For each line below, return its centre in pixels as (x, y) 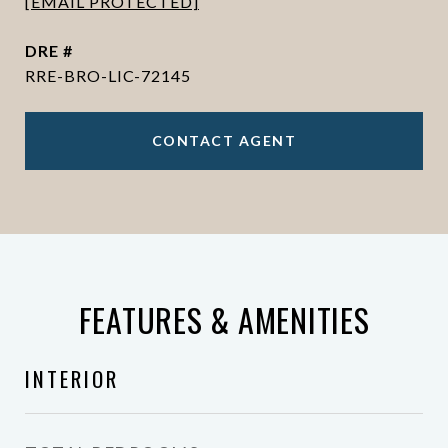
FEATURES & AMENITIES (224, 319)
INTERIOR (72, 378)
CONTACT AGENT (224, 140)
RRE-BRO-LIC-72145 (108, 75)
